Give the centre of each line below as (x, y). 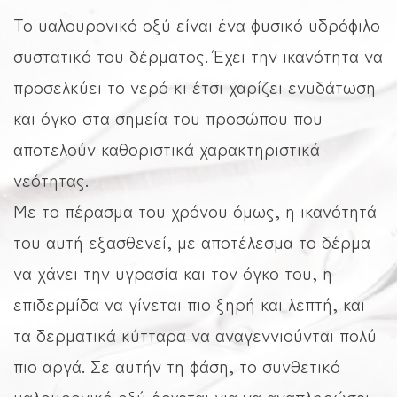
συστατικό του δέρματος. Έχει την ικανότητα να (198, 56)
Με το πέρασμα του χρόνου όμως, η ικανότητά (195, 211)
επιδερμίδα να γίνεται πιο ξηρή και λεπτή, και (189, 304)
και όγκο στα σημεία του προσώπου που (168, 118)
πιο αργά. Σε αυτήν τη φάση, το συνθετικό (177, 366)
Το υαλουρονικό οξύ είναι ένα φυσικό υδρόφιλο (197, 25)
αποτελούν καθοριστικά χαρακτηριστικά (167, 149)
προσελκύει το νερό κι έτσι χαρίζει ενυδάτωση (195, 87)
